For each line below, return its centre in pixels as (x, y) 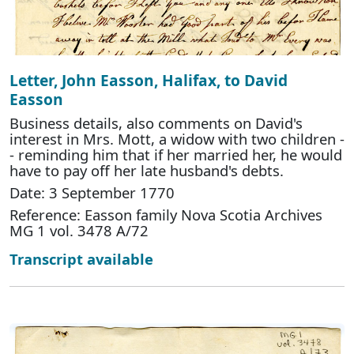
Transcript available (81, 259)
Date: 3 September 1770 (92, 193)
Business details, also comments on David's (156, 123)
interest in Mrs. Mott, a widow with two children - (177, 139)
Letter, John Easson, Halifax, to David (149, 81)
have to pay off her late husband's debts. (147, 171)
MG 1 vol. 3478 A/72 (79, 231)
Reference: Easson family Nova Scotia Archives (166, 215)
